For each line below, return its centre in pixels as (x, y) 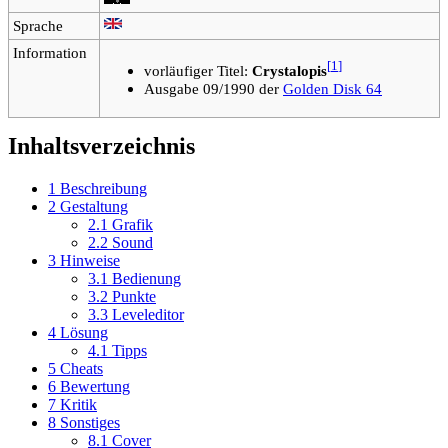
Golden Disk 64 (332, 89)
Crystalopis (289, 71)
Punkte (134, 296)
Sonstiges (90, 422)
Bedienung (146, 278)
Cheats (81, 368)
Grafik (132, 224)
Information (50, 52)
